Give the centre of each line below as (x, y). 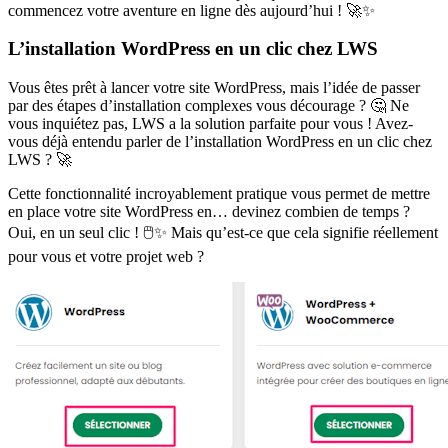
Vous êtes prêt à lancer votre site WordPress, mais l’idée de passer (214, 88)
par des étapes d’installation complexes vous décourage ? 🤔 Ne (208, 106)
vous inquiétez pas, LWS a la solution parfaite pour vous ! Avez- (210, 124)
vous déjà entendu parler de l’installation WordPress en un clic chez (220, 142)
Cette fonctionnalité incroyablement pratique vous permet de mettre (219, 194)
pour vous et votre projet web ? (106, 257)
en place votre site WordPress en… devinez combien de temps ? (209, 212)
